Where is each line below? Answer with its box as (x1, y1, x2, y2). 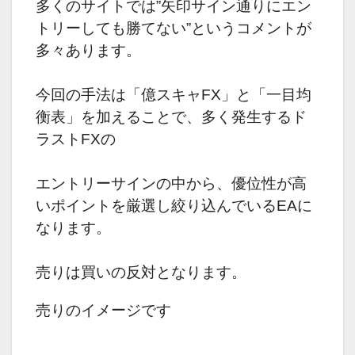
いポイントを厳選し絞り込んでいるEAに (36, 197, 312, 215)
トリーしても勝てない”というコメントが (36, 20, 311, 37)
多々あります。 (36, 42, 141, 59)
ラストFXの (36, 131, 116, 148)
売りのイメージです (36, 302, 171, 319)
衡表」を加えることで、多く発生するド (36, 109, 307, 126)
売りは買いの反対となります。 (36, 264, 246, 281)
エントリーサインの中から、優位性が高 (36, 175, 307, 193)
